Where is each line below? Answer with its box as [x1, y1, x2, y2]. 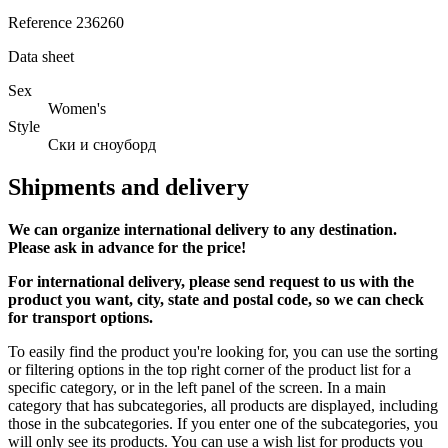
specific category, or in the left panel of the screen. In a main [8, 379, 386, 397]
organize [62, 221, 120, 239]
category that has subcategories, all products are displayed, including [8, 397, 438, 415]
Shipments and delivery [8, 174, 249, 201]
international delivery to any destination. [120, 221, 397, 239]
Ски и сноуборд [48, 136, 156, 154]
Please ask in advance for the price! [8, 239, 246, 257]
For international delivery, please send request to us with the [8, 273, 414, 291]
